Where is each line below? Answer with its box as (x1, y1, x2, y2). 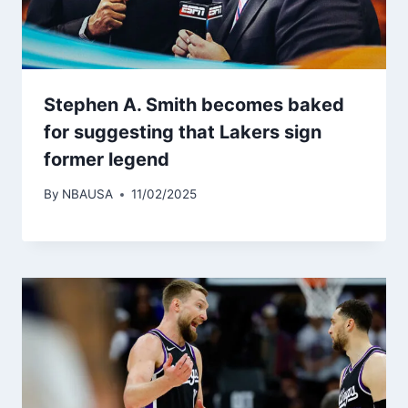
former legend (44, 148, 169, 170)
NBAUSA (62, 187, 114, 202)
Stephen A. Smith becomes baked (44, 93, 344, 116)
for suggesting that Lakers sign (44, 120, 321, 143)
